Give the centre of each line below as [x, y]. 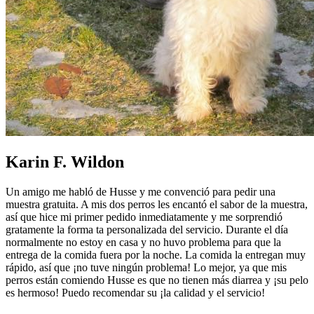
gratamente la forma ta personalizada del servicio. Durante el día [147, 230]
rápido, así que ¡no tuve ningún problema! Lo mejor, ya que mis [146, 268]
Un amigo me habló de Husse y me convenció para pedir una [141, 192]
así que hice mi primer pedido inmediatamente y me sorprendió [144, 217]
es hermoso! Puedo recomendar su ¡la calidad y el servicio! [135, 293]
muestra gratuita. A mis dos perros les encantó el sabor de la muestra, [157, 205]
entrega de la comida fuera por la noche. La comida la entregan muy [156, 255]
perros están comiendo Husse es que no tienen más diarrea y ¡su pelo [157, 280]
